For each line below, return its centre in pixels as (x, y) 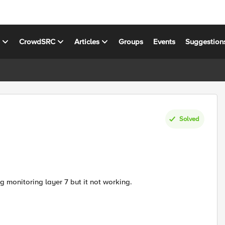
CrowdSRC (37, 41)
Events (164, 41)
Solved (189, 119)
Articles (87, 41)
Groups (131, 41)
